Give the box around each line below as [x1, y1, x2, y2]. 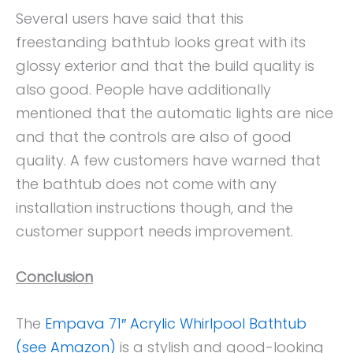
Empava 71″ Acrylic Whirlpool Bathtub [45, 314, 307, 334]
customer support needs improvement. [16, 221, 293, 241]
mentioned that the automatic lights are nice [16, 102, 333, 123]
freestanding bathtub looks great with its [16, 32, 306, 52]
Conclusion [16, 267, 93, 288]
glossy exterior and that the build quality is [16, 55, 314, 76]
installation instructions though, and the [16, 197, 293, 217]
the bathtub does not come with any [16, 173, 277, 194]
